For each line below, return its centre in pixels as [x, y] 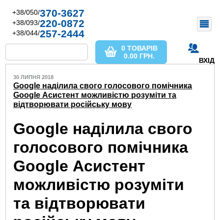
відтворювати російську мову [73, 104]
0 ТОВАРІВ [139, 48]
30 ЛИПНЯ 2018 [34, 77]
